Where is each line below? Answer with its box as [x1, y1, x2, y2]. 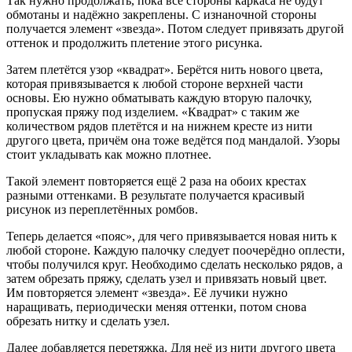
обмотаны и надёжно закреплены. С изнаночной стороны [6, 8, 317, 22]
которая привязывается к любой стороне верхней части [6, 77, 303, 91]
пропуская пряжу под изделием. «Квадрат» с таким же [6, 105, 299, 119]
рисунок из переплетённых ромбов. [6, 203, 198, 217]
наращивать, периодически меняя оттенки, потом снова [6, 300, 306, 314]
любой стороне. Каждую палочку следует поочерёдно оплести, [6, 244, 345, 258]
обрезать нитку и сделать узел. [6, 314, 170, 328]
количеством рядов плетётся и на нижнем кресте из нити [6, 119, 313, 134]
